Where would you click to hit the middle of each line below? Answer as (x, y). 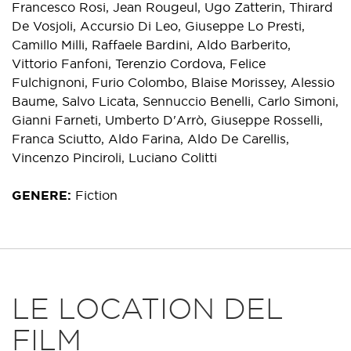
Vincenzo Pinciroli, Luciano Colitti (114, 157)
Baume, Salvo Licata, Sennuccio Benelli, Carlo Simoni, (175, 101)
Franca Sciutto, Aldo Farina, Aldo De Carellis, (150, 139)
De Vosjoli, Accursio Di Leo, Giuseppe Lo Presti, (158, 26)
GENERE (40, 195)
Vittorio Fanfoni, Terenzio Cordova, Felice (139, 63)
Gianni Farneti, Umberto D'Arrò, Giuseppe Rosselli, (167, 120)
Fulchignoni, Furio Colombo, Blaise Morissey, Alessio (173, 82)
